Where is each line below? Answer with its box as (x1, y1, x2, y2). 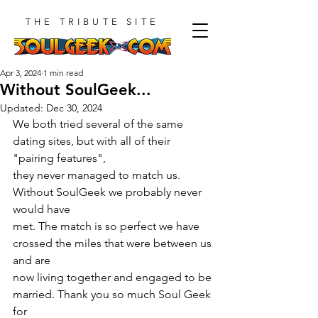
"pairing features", (13, 151, 106, 165)
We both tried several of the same (13, 117, 186, 131)
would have (13, 202, 70, 216)
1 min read (43, 67, 83, 78)
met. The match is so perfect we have (13, 219, 202, 233)
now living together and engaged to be (13, 270, 214, 284)
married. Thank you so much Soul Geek (13, 287, 214, 301)
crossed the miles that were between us (13, 236, 214, 250)
